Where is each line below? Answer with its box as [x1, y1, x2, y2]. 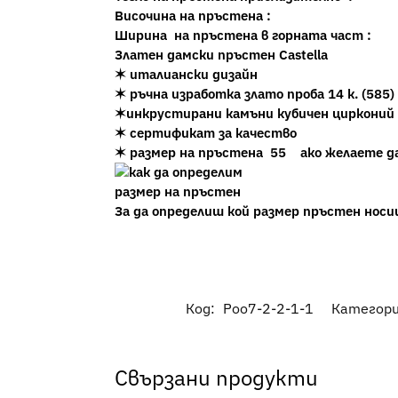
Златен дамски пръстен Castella [114, 46, 328, 64]
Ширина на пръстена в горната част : [114, 27, 371, 44]
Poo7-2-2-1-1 [222, 298, 314, 317]
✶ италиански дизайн [114, 66, 258, 84]
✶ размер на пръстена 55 [114, 144, 297, 162]
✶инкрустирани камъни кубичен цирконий [114, 105, 394, 123]
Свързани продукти [114, 362, 318, 392]
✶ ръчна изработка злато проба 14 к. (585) [114, 85, 394, 103]
